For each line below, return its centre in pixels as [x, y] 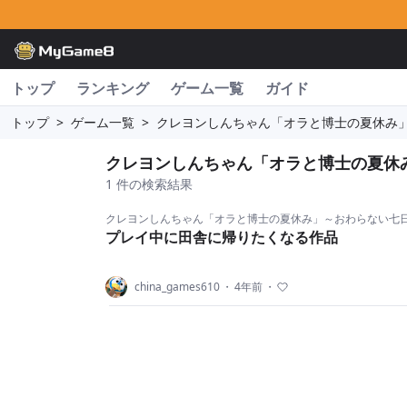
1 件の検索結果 [149, 184]
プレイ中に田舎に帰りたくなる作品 [222, 237]
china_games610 [177, 287]
